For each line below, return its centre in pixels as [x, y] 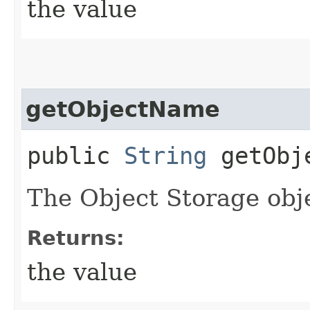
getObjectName [123, 109]
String [165, 155]
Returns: [76, 238]
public [75, 155]
